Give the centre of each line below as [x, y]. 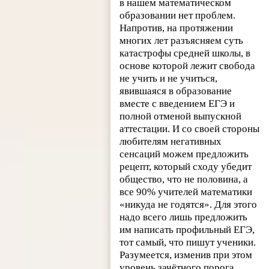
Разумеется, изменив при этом [186, 255]
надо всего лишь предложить [184, 217]
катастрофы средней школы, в [185, 53]
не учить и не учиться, [169, 79]
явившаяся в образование [176, 91]
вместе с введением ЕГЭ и [177, 104]
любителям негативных [171, 142]
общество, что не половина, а [184, 180]
